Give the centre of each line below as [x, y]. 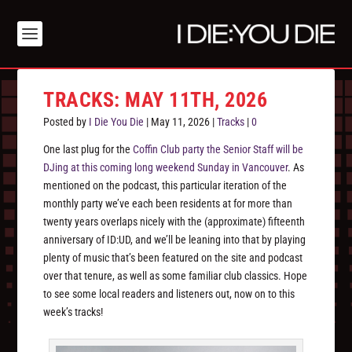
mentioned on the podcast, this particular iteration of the [165, 186]
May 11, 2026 [181, 122]
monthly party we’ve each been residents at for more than [168, 204]
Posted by [66, 122]
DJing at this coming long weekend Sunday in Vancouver [166, 168]
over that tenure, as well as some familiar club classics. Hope [176, 276]
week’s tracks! [73, 312]
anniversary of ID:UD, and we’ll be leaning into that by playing [175, 240]
